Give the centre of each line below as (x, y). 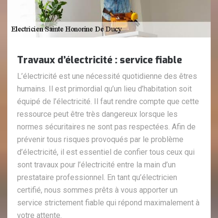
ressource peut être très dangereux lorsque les (97, 114)
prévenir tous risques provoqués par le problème (100, 140)
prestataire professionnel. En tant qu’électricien (97, 178)
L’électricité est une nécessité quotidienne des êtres (107, 76)
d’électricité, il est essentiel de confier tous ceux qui (106, 152)
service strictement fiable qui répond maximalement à (108, 203)
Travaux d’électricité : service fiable (100, 60)
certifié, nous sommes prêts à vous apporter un (97, 190)
